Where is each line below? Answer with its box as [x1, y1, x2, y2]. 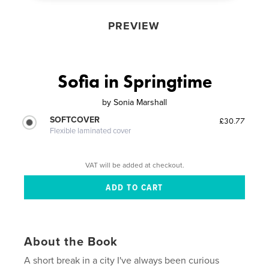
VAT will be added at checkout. [85, 161, 184, 170]
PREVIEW [107, 19, 160, 32]
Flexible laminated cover [50, 125, 131, 136]
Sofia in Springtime [57, 70, 212, 93]
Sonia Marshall [113, 97, 167, 107]
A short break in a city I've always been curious [24, 255, 220, 267]
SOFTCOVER [50, 114, 100, 125]
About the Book [24, 235, 118, 250]
